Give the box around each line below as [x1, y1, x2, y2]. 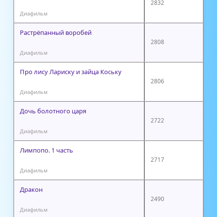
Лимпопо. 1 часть [20, 145, 73, 155]
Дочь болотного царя [20, 106, 86, 115]
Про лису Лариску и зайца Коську [20, 67, 122, 76]
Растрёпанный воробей [20, 28, 92, 37]
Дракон [20, 185, 43, 194]
